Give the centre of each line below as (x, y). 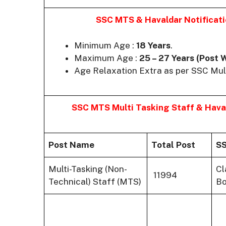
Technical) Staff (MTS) (95, 182)
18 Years (153, 45)
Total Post (173, 145)
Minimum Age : (105, 45)
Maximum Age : (107, 58)
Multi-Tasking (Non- (88, 169)
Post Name (71, 145)
